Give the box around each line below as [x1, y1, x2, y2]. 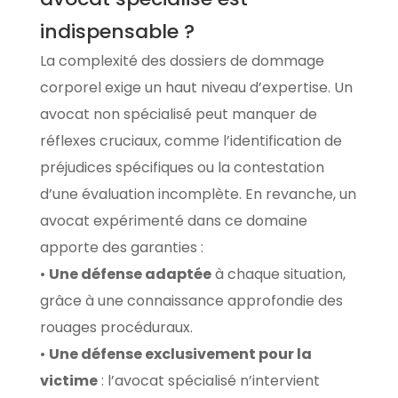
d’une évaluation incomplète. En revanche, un [39, 183, 356, 204]
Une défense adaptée [48, 263, 211, 284]
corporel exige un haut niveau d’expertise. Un [39, 76, 353, 98]
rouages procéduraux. [39, 316, 193, 338]
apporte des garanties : [39, 236, 203, 258]
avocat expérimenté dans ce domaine [39, 210, 307, 231]
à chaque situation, [211, 263, 346, 284]
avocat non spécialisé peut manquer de [39, 103, 317, 124]
